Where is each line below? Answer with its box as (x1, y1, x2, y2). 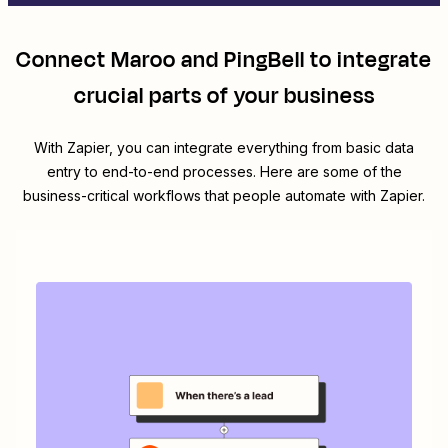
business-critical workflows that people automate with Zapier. (23, 187, 425, 205)
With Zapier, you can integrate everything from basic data (34, 139, 414, 157)
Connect (16, 44, 111, 77)
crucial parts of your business (73, 80, 375, 113)
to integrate (305, 44, 432, 77)
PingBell (224, 44, 305, 77)
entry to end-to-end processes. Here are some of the (46, 163, 402, 181)
